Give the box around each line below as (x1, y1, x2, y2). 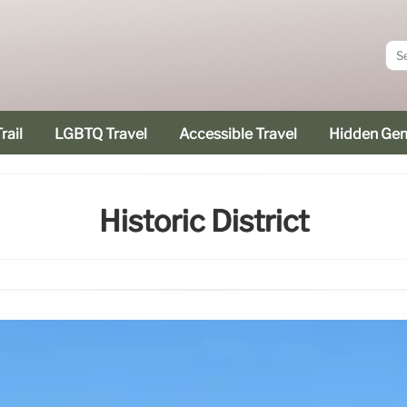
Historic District (98, 203, 309, 240)
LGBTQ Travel (55, 125, 147, 143)
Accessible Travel (179, 125, 297, 143)
